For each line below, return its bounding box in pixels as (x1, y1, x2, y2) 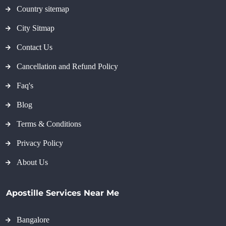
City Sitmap (17, 24, 54, 33)
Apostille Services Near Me (6, 188, 119, 198)
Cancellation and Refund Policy (17, 62, 118, 71)
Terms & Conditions (17, 120, 81, 129)
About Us (17, 158, 48, 167)
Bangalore (17, 215, 49, 224)
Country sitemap (17, 5, 69, 14)
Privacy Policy (17, 139, 63, 148)
